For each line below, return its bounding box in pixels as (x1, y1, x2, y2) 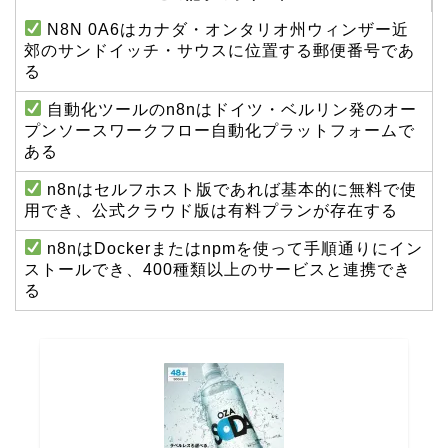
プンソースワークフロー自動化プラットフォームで (24, 121, 415, 139)
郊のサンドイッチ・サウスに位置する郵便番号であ (24, 41, 415, 59)
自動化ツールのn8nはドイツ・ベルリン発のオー (42, 100, 418, 118)
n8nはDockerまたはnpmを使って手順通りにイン (42, 239, 424, 257)
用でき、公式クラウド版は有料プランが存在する (24, 201, 398, 219)
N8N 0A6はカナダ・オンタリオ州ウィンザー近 (42, 20, 410, 38)
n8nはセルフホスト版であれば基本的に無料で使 (42, 180, 418, 198)
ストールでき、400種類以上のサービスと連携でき (24, 260, 411, 278)
